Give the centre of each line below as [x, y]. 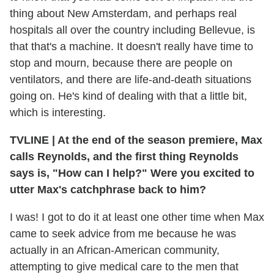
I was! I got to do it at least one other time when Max [137, 217]
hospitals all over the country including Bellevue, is [132, 30]
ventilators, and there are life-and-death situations [131, 80]
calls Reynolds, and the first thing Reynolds [124, 157]
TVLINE [31, 140]
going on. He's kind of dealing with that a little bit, [128, 96]
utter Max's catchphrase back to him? [108, 190]
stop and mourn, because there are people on [121, 63]
